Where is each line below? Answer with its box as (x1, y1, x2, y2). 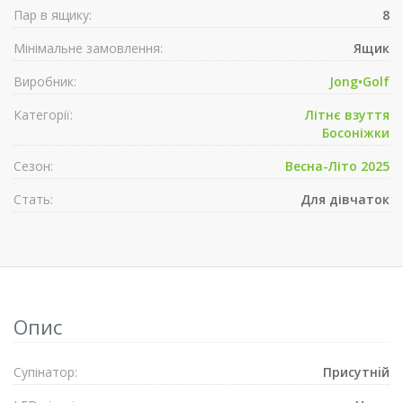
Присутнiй (323, 363, 390, 381)
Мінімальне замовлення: (13, 40, 163, 57)
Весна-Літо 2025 (285, 157, 390, 175)
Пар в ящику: (13, 6, 92, 23)
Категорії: (13, 106, 73, 123)
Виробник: (13, 73, 76, 90)
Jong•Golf (329, 73, 390, 90)
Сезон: (13, 157, 53, 175)
